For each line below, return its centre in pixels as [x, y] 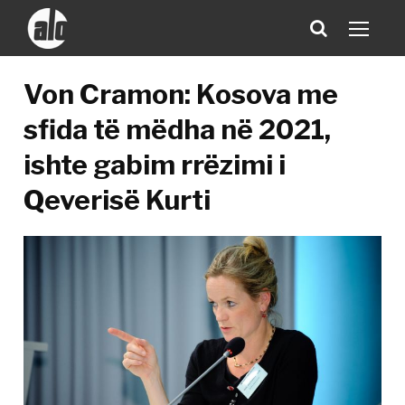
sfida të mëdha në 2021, [178, 129]
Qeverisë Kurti [118, 200]
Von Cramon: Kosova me [181, 94]
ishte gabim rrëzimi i [155, 165]
